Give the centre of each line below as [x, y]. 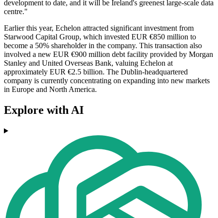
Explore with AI [44, 110]
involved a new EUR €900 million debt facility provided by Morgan [109, 54]
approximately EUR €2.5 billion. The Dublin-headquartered [96, 72]
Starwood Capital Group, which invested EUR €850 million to [100, 37]
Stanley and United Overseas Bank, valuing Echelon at [88, 63]
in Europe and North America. [50, 90]
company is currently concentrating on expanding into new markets [107, 81]
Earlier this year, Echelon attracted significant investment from [99, 28]
